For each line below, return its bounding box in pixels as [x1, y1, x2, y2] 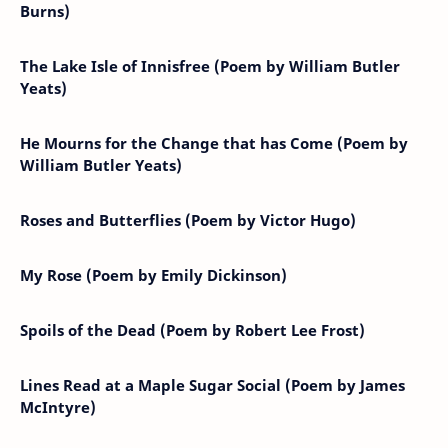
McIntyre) [20, 396, 96, 417]
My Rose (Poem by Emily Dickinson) [20, 264, 287, 285]
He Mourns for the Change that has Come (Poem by [20, 132, 408, 153]
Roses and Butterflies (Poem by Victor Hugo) [20, 209, 356, 230]
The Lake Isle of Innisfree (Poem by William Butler [20, 55, 400, 76]
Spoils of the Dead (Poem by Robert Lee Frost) [20, 319, 365, 340]
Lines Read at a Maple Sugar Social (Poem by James [20, 374, 405, 395]
